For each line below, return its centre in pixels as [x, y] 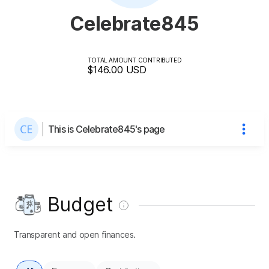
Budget [80, 204]
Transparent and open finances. [75, 234]
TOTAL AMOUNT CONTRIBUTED [134, 60]
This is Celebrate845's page [107, 129]
